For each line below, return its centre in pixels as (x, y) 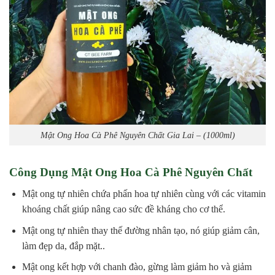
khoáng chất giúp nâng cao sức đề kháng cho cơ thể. (123, 209)
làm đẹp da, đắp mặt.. (63, 246)
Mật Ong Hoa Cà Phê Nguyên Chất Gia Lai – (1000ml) (137, 135)
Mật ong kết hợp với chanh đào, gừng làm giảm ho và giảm (137, 267)
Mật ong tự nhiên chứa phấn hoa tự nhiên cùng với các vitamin (144, 194)
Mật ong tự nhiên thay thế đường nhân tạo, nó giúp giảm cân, (141, 230)
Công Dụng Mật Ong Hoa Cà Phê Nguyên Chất (131, 172)
